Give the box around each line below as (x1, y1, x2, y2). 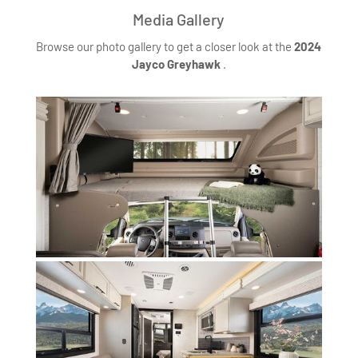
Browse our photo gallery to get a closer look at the (36, 38, 295, 54)
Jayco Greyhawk (131, 56, 223, 71)
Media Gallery (133, 9, 225, 29)
